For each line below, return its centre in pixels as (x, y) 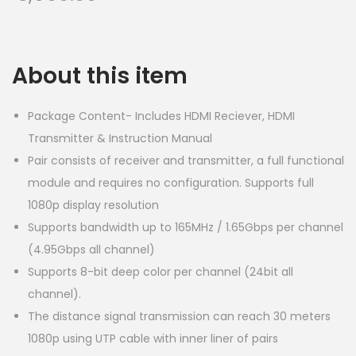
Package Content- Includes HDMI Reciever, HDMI (161, 116)
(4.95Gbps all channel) (91, 250)
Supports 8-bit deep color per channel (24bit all (161, 272)
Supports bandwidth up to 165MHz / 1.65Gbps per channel (186, 227)
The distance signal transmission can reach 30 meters (179, 316)
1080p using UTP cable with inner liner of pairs (153, 339)
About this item (100, 76)
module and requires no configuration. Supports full (171, 183)
